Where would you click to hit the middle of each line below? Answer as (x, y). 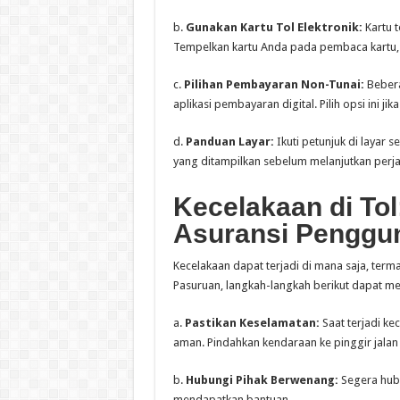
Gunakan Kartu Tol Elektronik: (274, 28)
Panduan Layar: (229, 142)
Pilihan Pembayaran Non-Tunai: (274, 85)
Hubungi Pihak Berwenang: (262, 380)
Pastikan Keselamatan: (252, 323)
